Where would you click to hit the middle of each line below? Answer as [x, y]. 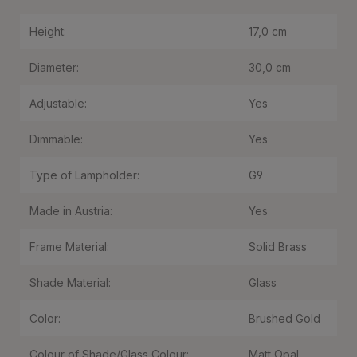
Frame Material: [69, 247]
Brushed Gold [284, 318]
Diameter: [54, 67]
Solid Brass [278, 247]
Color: [45, 318]
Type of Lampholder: [84, 175]
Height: [48, 31]
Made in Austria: [71, 211]
